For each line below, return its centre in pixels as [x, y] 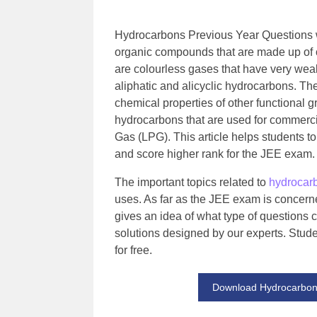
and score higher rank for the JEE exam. [215, 154]
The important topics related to [192, 182]
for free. [133, 250]
